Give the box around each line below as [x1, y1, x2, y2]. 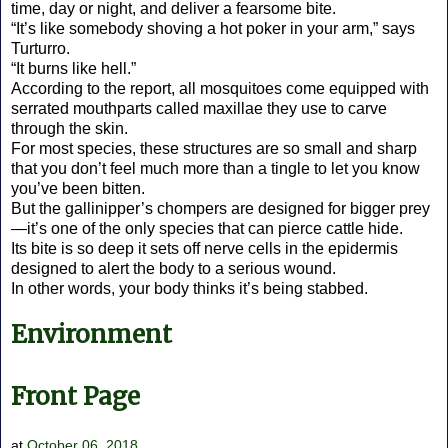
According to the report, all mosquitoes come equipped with [11, 80, 429, 98]
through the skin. [11, 120, 128, 138]
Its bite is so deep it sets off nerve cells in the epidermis [11, 240, 398, 258]
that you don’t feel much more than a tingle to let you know [11, 160, 420, 178]
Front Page [11, 381, 140, 413]
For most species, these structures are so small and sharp [11, 140, 417, 158]
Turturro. [11, 40, 70, 58]
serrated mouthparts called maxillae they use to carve [11, 100, 387, 118]
